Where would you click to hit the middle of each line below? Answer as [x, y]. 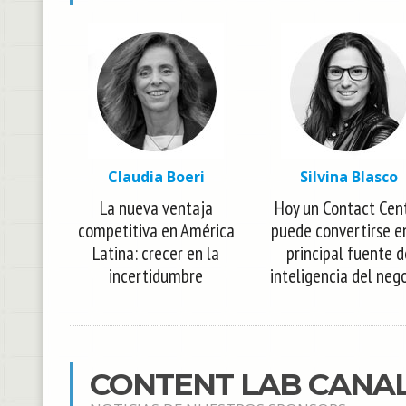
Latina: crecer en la [156, 253]
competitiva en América [156, 230]
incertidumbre [156, 275]
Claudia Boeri [156, 176]
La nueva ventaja [156, 208]
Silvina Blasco [349, 176]
